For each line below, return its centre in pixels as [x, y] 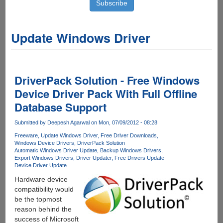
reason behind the [43, 209]
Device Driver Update [40, 166]
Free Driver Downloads [128, 136]
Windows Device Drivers [44, 143]
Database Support [60, 107]
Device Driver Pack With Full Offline [106, 94]
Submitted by [31, 122]
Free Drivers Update [139, 158]
